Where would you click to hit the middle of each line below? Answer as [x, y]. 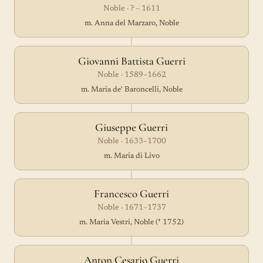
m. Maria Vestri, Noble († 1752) [131, 222]
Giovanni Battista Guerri [131, 61]
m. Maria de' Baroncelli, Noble [131, 90]
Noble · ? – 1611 [131, 9]
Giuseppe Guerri [131, 127]
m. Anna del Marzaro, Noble [131, 23]
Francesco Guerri [131, 193]
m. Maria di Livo [131, 156]
